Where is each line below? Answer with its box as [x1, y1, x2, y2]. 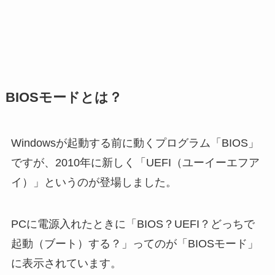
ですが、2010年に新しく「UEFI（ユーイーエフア [10, 157, 260, 169]
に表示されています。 [10, 257, 122, 269]
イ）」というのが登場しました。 [10, 176, 177, 189]
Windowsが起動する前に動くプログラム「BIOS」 [10, 137, 259, 150]
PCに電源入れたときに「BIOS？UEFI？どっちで [10, 217, 255, 230]
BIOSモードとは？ [5, 90, 122, 106]
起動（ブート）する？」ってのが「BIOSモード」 [10, 237, 258, 250]
